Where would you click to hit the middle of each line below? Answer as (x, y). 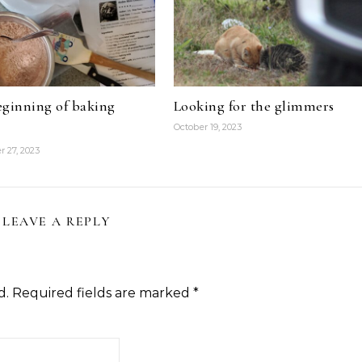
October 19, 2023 (207, 127)
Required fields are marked (103, 293)
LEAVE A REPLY (57, 221)
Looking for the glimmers (254, 106)
